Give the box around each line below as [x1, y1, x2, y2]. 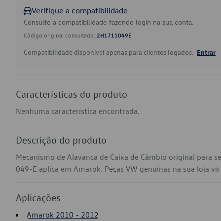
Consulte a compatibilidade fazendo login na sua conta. [24, 17, 194, 27]
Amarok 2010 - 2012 [27, 210, 99, 220]
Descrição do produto [16, 134, 107, 146]
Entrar [197, 47, 216, 56]
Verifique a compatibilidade [32, 5, 128, 15]
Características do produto [16, 88, 127, 100]
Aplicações [16, 191, 61, 203]
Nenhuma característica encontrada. [16, 106, 140, 116]
